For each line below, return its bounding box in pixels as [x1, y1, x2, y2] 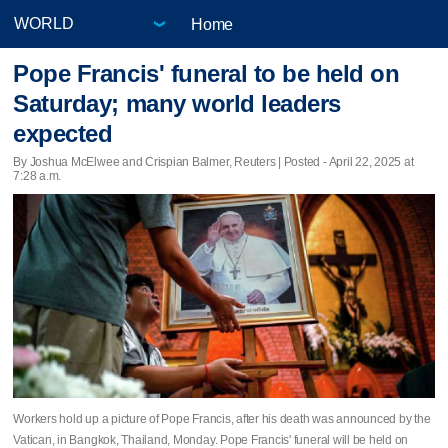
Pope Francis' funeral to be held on [13, 60, 400, 88]
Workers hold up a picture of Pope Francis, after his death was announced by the [13, 411, 431, 426]
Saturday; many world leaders [13, 90, 341, 118]
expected [13, 120, 113, 148]
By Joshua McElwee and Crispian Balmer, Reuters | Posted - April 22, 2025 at [13, 154, 414, 169]
